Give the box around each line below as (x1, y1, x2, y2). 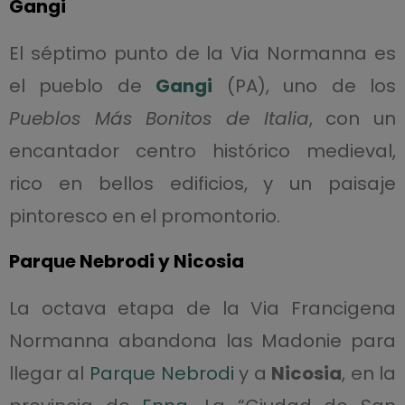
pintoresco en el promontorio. (8, 203, 280, 229)
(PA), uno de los (212, 73, 397, 99)
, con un (308, 106, 397, 131)
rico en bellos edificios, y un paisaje (8, 171, 397, 196)
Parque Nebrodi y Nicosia (8, 249, 244, 274)
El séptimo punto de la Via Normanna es (8, 41, 397, 66)
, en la (342, 361, 397, 386)
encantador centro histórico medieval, (8, 138, 397, 164)
